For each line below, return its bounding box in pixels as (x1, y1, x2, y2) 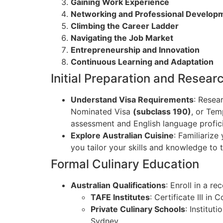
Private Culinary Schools (91, 204, 185, 215)
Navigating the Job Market (71, 33, 173, 43)
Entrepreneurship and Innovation (71, 45, 200, 55)
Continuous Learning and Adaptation (71, 57, 214, 67)
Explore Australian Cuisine (71, 130, 174, 141)
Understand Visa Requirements (71, 95, 194, 105)
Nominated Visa (71, 107, 133, 117)
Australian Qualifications (71, 180, 166, 191)
